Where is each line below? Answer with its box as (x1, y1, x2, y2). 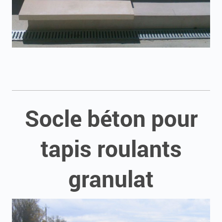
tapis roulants (40, 133, 182, 163)
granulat (68, 164, 154, 193)
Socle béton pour (24, 103, 198, 133)
